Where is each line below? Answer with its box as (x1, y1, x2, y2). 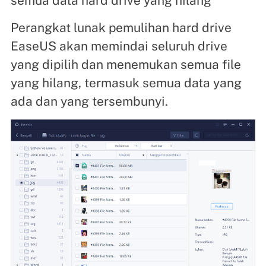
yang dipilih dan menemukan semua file (10, 57, 241, 72)
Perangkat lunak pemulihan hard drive (10, 20, 232, 36)
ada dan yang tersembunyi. (10, 94, 168, 109)
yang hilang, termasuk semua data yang (10, 75, 242, 91)
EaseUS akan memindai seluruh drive (10, 39, 227, 54)
